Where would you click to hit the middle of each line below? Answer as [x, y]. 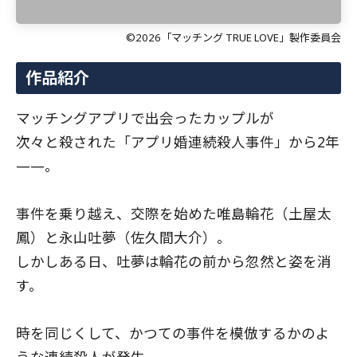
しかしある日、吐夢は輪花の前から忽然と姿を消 [174, 261]
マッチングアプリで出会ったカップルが [145, 118]
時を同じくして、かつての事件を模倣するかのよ [173, 333]
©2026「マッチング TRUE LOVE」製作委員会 [233, 37]
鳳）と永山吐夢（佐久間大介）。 [124, 237]
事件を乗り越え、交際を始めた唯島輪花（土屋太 [174, 213]
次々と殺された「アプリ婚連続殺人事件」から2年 [178, 141]
